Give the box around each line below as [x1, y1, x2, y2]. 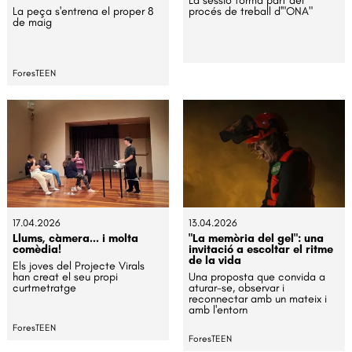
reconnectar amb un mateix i [189, 291, 328, 306]
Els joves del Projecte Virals [13, 258, 145, 273]
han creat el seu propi [13, 269, 119, 284]
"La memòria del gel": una [189, 231, 324, 246]
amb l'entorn [189, 302, 248, 317]
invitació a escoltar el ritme [189, 242, 334, 257]
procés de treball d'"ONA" [189, 4, 313, 19]
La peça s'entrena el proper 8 [13, 4, 155, 19]
